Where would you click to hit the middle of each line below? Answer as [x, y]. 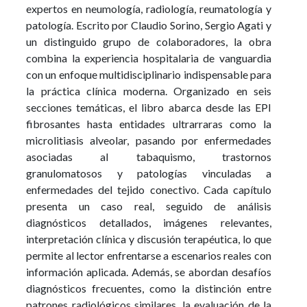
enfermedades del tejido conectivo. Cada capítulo [149, 190]
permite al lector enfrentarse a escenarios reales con [149, 256]
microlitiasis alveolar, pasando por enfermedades [149, 140]
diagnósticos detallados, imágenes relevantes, [149, 223]
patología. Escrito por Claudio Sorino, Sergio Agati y [149, 25]
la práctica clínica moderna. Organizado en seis [149, 91]
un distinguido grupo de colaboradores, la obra [149, 42]
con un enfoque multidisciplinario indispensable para [149, 75]
